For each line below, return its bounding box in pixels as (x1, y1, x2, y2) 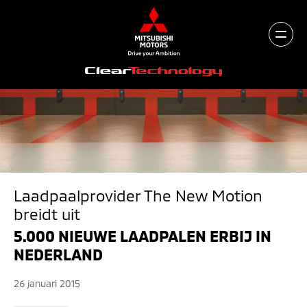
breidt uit (14, 204, 80, 223)
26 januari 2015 (14, 278, 80, 289)
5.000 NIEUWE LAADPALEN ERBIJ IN (14, 226, 271, 245)
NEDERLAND (14, 245, 103, 264)
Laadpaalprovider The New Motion (14, 186, 262, 205)
